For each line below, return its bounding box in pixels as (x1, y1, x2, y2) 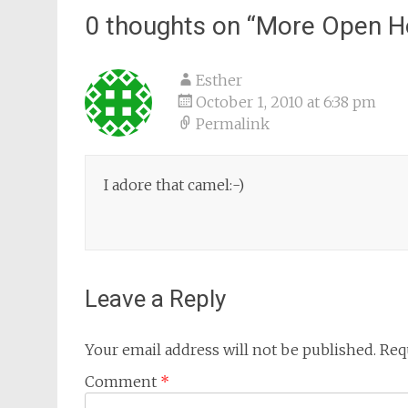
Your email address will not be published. (85, 341, 376, 359)
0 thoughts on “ (85, 11, 256, 41)
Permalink (196, 115, 270, 133)
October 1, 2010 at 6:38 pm (196, 93, 376, 111)
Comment (85, 372, 160, 391)
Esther (196, 71, 242, 89)
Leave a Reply (85, 285, 226, 312)
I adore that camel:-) (104, 176, 244, 194)
